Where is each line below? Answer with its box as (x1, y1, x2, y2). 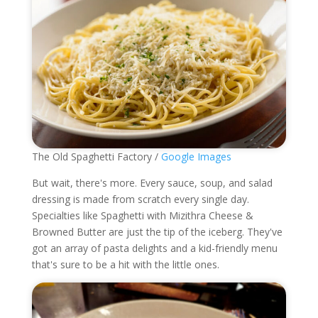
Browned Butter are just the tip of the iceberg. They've (31, 225, 283, 239)
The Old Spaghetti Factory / (31, 150, 161, 164)
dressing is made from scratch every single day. (31, 192, 249, 207)
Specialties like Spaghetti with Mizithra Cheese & (31, 209, 253, 223)
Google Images (160, 150, 231, 164)
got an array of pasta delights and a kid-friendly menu (31, 241, 278, 256)
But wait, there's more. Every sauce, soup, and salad (31, 176, 273, 190)
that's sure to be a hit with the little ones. (31, 258, 219, 272)
